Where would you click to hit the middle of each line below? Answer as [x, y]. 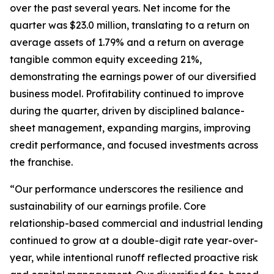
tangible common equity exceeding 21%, [106, 59]
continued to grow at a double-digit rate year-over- [134, 240]
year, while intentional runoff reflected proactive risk [134, 257]
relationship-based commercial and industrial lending [136, 223]
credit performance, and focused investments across [134, 145]
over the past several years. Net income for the [120, 8]
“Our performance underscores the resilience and [127, 189]
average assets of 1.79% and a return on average [127, 42]
